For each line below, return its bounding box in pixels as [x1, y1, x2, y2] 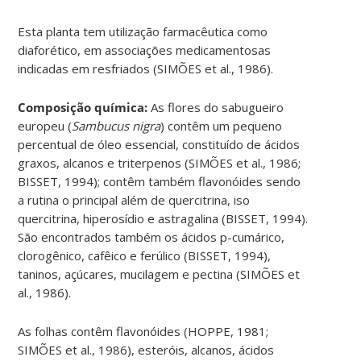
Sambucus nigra [72, 117, 161, 134]
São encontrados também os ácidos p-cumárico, [18, 228, 285, 245]
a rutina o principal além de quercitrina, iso [18, 191, 251, 208]
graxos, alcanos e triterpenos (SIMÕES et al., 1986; [18, 154, 301, 171]
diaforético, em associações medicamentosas [18, 41, 272, 58]
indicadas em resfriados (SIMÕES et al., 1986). [18, 60, 274, 77]
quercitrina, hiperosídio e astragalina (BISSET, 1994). [18, 210, 309, 226]
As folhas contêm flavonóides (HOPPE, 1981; [18, 322, 269, 339]
